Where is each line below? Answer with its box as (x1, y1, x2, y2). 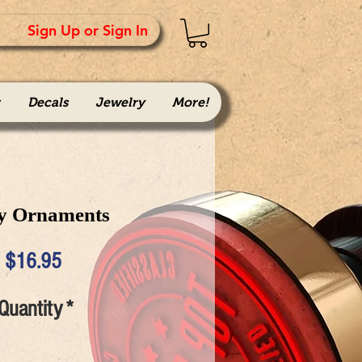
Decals (27, 95, 68, 109)
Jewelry (95, 95, 145, 109)
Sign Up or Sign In (27, 20, 148, 40)
